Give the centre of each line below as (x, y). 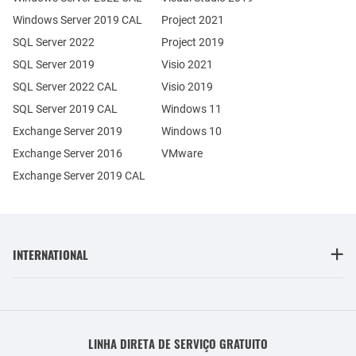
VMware (182, 153)
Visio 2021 (187, 64)
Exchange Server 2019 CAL (79, 176)
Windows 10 (191, 131)
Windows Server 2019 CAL (77, 20)
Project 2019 (192, 42)
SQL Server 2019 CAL (65, 109)
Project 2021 (192, 20)
